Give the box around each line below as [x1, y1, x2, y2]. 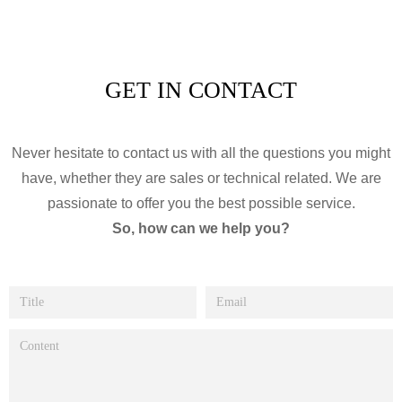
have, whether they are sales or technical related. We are [21, 170, 381, 186]
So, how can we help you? [112, 221, 290, 236]
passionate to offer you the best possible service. [47, 196, 355, 211]
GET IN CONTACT [105, 77, 297, 103]
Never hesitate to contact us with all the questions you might [12, 145, 390, 161]
